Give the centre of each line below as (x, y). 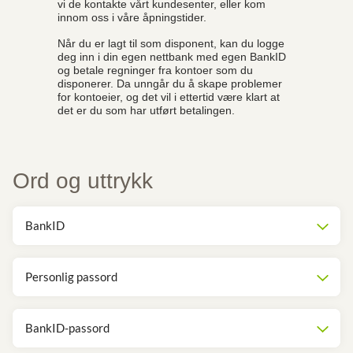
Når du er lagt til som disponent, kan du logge (171, 43)
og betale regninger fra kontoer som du (155, 70)
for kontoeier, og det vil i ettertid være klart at (169, 97)
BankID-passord (67, 328)
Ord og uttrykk (83, 181)
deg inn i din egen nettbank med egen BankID (172, 57)
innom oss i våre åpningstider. (132, 17)
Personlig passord (71, 277)
